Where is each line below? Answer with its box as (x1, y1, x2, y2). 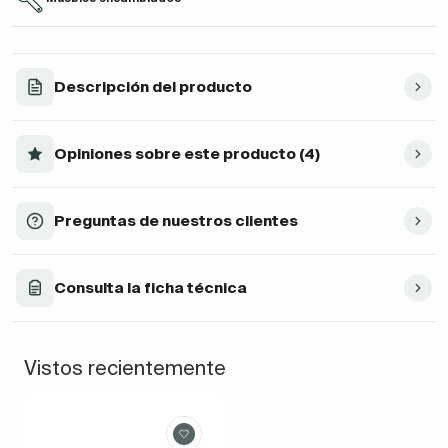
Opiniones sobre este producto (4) (54, 145, 320, 163)
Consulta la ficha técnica (54, 279, 247, 297)
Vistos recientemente (24, 356, 226, 380)
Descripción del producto (54, 78, 252, 96)
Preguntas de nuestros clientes (54, 212, 298, 230)
